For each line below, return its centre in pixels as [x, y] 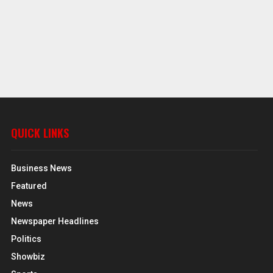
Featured [29, 186]
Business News [42, 168]
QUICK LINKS [40, 133]
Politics [27, 239]
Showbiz [28, 256]
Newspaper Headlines [55, 221]
